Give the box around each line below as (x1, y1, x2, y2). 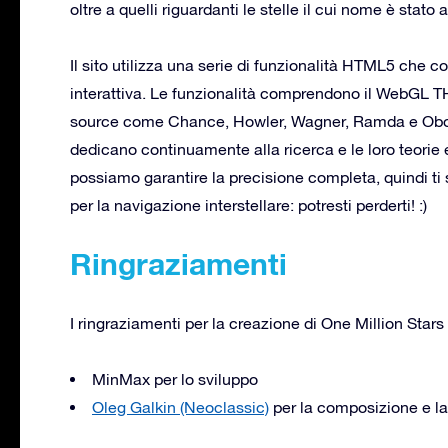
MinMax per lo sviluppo (92, 370, 258, 389)
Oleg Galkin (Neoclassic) (92, 398, 269, 417)
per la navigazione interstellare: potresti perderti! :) (70, 196, 427, 215)
